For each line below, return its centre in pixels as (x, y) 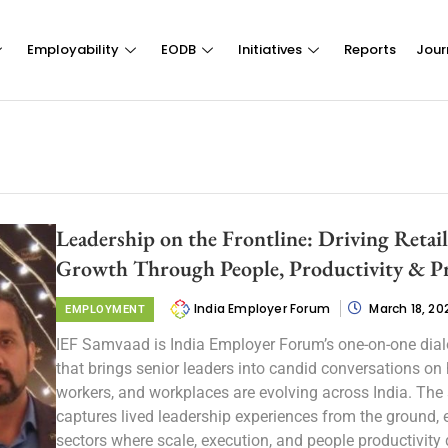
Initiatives (269, 49)
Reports (369, 49)
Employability (72, 49)
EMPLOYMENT (105, 309)
